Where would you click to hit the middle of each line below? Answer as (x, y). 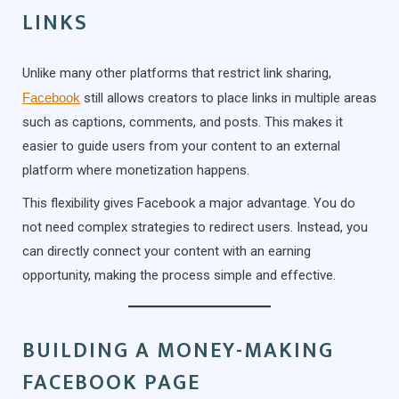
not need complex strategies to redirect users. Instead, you (195, 227)
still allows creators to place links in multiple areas (228, 98)
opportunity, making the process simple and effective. (179, 275)
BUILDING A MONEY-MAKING (178, 350)
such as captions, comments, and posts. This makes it (183, 122)
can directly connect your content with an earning (167, 251)
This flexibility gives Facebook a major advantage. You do (189, 203)
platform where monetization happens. (136, 170)
